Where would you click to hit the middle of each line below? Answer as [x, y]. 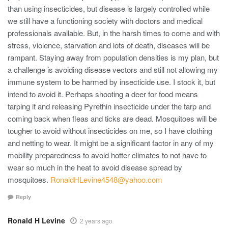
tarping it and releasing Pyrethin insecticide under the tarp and [109, 106]
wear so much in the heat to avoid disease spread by [95, 167]
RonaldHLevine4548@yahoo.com [106, 180]
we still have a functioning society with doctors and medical [105, 21]
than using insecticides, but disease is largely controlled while [109, 9]
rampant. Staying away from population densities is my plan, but [113, 58]
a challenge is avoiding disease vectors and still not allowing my [113, 70]
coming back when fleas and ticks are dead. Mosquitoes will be [112, 119]
